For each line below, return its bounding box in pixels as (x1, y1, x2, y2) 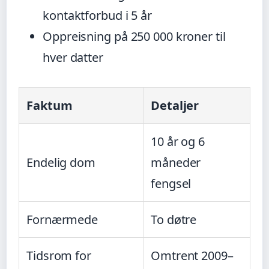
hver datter (43, 49, 103, 66)
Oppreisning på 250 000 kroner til (43, 28, 226, 45)
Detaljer (151, 97, 199, 114)
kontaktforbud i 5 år (43, 7, 152, 24)
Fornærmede (26, 211, 98, 228)
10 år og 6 (151, 133, 205, 150)
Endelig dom (26, 154, 95, 171)
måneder (151, 154, 201, 171)
